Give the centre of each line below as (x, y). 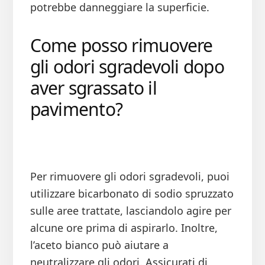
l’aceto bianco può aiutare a (99, 245)
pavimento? (76, 109)
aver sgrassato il (93, 88)
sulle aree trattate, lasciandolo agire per (130, 211)
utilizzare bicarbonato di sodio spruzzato (132, 194)
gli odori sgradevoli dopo (127, 67)
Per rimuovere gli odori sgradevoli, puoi (130, 177)
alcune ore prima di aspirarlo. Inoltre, (124, 228)
